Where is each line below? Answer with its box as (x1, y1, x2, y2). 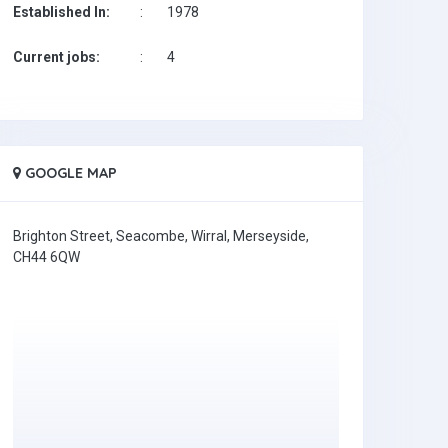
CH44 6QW (13, 248, 80, 265)
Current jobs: (13, 48, 100, 65)
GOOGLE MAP (21, 163, 117, 182)
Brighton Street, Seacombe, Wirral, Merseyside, (13, 227, 309, 244)
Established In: (13, 3, 110, 20)
